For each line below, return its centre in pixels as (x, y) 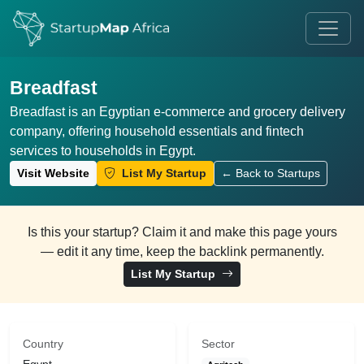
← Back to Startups (271, 173)
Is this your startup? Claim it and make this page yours (182, 232)
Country (43, 344)
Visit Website (53, 173)
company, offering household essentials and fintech (157, 131)
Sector (218, 344)
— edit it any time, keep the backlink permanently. (182, 251)
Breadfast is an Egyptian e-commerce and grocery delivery (178, 112)
